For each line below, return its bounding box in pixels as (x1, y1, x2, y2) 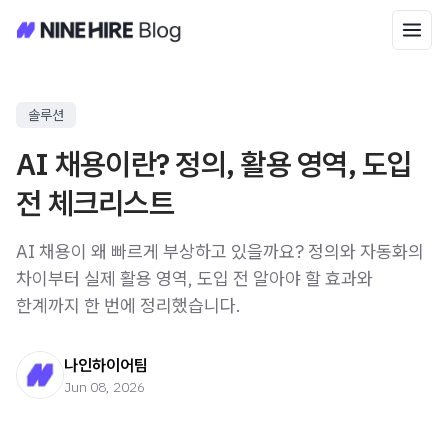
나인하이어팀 (64, 355, 148, 375)
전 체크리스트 (16, 183, 174, 222)
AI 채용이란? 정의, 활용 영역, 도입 (16, 144, 413, 183)
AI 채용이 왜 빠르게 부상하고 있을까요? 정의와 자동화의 (16, 240, 424, 263)
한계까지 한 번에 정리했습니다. (16, 294, 241, 317)
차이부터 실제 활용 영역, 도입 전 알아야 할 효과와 (16, 267, 373, 290)
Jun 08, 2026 (64, 378, 145, 396)
